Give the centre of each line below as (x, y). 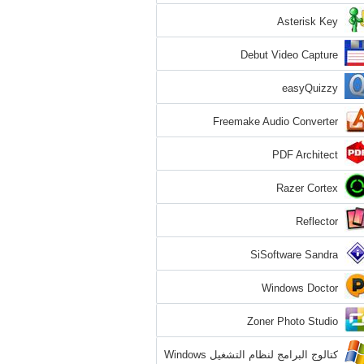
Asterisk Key (308, 22)
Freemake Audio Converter (275, 121)
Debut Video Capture (289, 55)
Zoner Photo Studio (292, 321)
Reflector (317, 221)
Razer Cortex (307, 188)
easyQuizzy (310, 88)
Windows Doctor (300, 288)
